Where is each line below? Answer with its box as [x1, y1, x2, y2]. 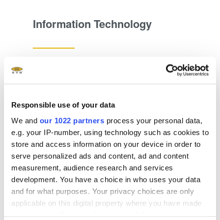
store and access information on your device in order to [11, 139, 201, 148]
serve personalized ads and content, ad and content [11, 151, 189, 160]
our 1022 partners [39, 116, 104, 124]
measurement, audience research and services [11, 163, 173, 171]
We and [11, 116, 40, 124]
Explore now [32, 56, 75, 66]
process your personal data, [104, 116, 202, 124]
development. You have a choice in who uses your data [11, 175, 200, 183]
